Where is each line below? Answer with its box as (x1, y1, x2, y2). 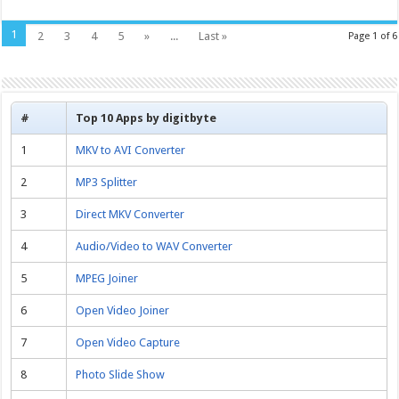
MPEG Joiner (76, 271, 139, 285)
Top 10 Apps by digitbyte (76, 110, 217, 125)
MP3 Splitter (76, 175, 138, 189)
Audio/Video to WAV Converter (76, 239, 233, 253)
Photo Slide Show (76, 367, 166, 381)
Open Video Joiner (76, 303, 170, 317)
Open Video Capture (76, 335, 181, 349)
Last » (199, 28, 228, 43)
